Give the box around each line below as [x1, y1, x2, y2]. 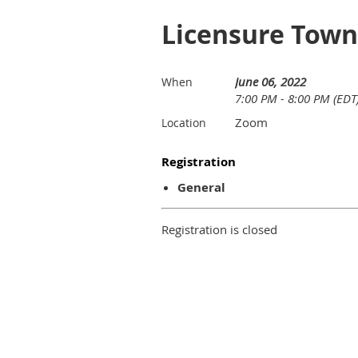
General [177, 179, 225, 196]
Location [161, 115, 206, 130]
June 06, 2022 [235, 74, 306, 89]
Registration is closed [161, 221, 277, 237]
